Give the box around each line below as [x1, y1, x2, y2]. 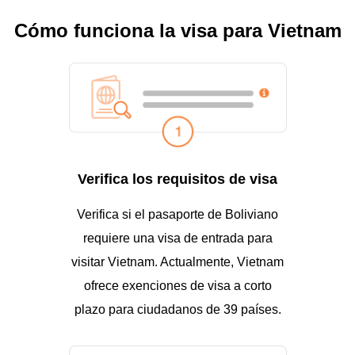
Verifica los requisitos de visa [78, 171, 277, 188]
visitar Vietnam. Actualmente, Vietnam [71, 255, 284, 269]
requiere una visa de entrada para [82, 231, 273, 246]
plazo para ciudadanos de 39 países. [74, 303, 281, 317]
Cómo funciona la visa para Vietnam [13, 20, 342, 41]
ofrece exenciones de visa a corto [83, 279, 272, 293]
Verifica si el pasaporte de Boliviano [77, 208, 278, 222]
